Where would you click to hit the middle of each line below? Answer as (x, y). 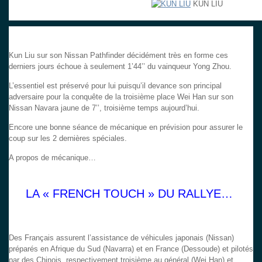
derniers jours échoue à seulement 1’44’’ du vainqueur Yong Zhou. (120, 66)
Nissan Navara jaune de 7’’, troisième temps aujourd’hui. (104, 108)
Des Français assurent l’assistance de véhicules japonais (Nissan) (121, 237)
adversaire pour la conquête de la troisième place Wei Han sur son (121, 96)
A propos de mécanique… (52, 157)
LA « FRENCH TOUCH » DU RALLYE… (131, 193)
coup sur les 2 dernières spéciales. (68, 138)
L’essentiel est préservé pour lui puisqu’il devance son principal (115, 85)
